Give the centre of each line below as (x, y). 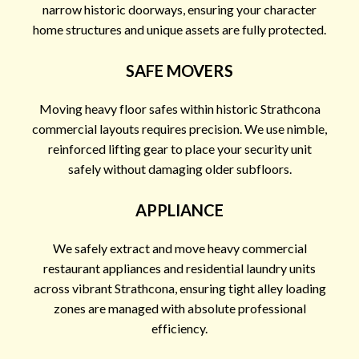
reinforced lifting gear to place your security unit (179, 148)
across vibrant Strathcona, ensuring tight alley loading (179, 288)
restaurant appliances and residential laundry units (179, 268)
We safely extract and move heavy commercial (179, 248)
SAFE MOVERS (179, 70)
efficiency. (179, 328)
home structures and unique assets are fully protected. (179, 29)
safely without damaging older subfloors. (179, 168)
